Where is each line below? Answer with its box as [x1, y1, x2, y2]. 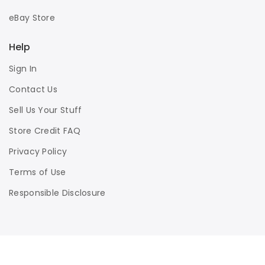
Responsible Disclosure [9, 187, 106, 199]
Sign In [9, 63, 37, 75]
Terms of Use [9, 166, 66, 178]
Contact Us [9, 83, 57, 95]
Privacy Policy [9, 146, 67, 157]
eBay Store [9, 12, 55, 24]
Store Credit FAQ [9, 125, 80, 137]
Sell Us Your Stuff [9, 104, 82, 116]
